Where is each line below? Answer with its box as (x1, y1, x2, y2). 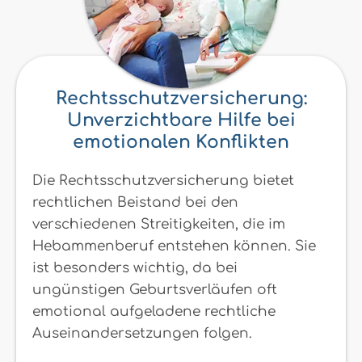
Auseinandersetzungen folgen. (32, 325, 252, 341)
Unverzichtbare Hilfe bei (66, 110, 296, 130)
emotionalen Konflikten (73, 132, 289, 152)
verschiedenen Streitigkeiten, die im (32, 216, 285, 232)
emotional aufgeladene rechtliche (32, 303, 276, 319)
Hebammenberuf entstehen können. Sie (32, 238, 316, 254)
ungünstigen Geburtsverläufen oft (32, 281, 277, 297)
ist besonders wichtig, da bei (32, 259, 238, 276)
